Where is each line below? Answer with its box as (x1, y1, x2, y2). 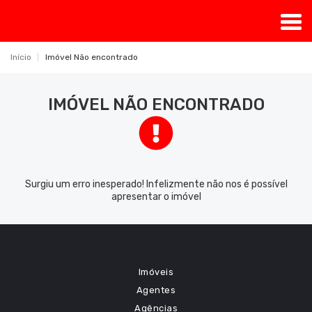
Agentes (136, 285, 176, 295)
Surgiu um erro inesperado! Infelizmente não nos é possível (24, 178, 288, 190)
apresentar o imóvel (111, 191, 201, 203)
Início (10, 52, 31, 62)
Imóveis (138, 267, 174, 277)
